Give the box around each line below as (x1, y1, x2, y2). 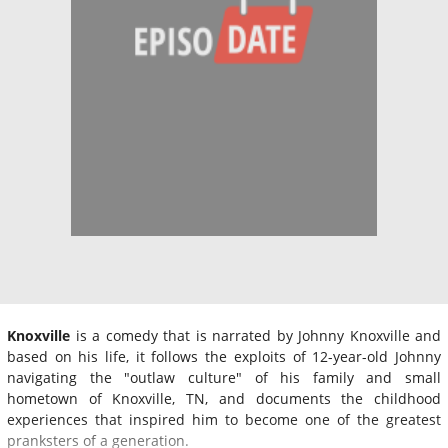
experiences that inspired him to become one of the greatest (7, 409, 441, 429)
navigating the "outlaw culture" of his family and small (7, 367, 441, 387)
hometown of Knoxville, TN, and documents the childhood (7, 388, 441, 408)
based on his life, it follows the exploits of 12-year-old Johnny (7, 346, 441, 366)
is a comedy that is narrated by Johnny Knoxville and (70, 325, 441, 345)
